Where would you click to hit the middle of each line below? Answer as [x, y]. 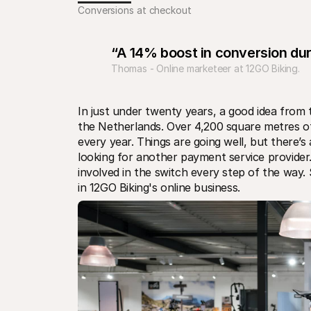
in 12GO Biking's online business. [159, 187]
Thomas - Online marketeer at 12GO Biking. [205, 68]
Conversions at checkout [135, 10]
